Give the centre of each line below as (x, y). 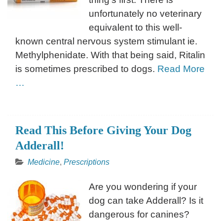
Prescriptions (87, 162)
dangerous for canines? (139, 214)
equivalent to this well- (135, 27)
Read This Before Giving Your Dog (103, 130)
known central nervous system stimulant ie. (106, 41)
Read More (181, 69)
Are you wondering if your (143, 186)
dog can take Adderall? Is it (146, 200)
